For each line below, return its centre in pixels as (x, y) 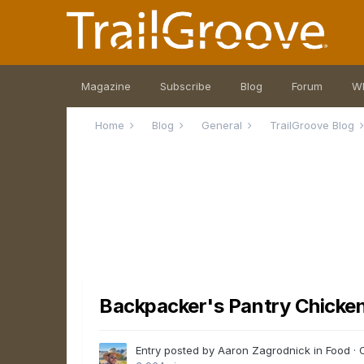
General (224, 125)
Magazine (106, 86)
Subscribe (186, 86)
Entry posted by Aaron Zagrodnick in (231, 351)
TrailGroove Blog (314, 125)
